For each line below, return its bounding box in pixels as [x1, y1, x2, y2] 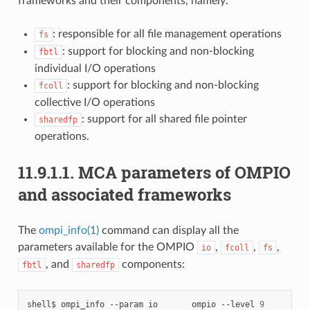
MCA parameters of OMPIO [77, 161, 291, 183]
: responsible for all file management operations [52, 28, 282, 39]
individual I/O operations [34, 62, 156, 74]
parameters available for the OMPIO [17, 241, 197, 253]
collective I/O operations [34, 96, 155, 108]
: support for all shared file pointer [81, 113, 247, 125]
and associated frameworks [17, 183, 231, 206]
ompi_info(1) [38, 224, 99, 236]
